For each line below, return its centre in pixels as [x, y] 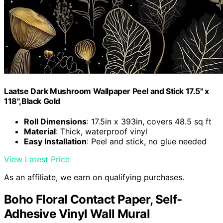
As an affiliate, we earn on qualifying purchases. [94, 177]
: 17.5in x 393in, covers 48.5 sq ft [149, 122]
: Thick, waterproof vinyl [102, 132]
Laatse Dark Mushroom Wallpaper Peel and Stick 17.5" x [107, 91]
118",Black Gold [32, 101]
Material [40, 132]
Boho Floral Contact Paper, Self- [93, 200]
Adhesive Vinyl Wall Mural [77, 214]
